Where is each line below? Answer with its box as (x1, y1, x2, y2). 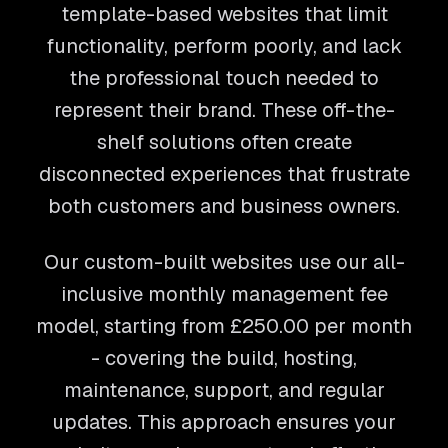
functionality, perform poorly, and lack (46, 33, 402, 59)
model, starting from (36, 313, 225, 339)
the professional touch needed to (69, 65, 379, 91)
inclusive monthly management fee (60, 281, 388, 307)
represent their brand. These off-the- (53, 97, 395, 123)
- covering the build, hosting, (91, 345, 357, 371)
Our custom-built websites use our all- (43, 249, 405, 275)
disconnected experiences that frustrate (38, 161, 410, 187)
